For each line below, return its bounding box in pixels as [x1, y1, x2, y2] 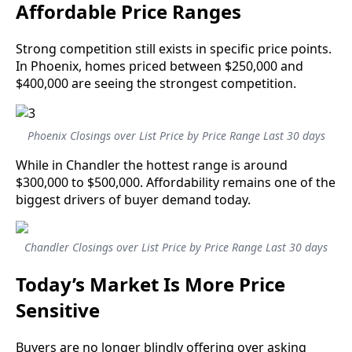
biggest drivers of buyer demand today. [16, 190, 251, 208]
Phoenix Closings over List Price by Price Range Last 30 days [27, 127, 325, 143]
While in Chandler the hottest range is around [16, 156, 288, 174]
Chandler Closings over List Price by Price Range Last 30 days [24, 239, 328, 255]
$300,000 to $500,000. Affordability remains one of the [16, 173, 335, 191]
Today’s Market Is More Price [16, 270, 285, 297]
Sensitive [16, 296, 100, 323]
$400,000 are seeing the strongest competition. [16, 74, 296, 92]
